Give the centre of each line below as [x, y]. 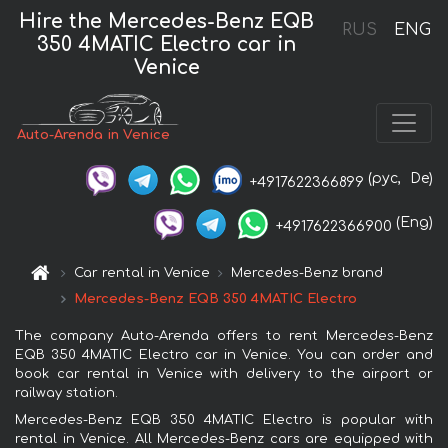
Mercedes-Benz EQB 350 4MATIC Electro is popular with [224, 419]
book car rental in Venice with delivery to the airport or [224, 373]
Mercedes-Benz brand [307, 272]
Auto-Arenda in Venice [94, 135]
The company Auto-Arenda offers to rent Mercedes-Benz [224, 335]
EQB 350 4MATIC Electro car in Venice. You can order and [224, 354]
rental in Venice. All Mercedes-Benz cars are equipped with [224, 438]
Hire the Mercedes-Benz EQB [167, 21]
